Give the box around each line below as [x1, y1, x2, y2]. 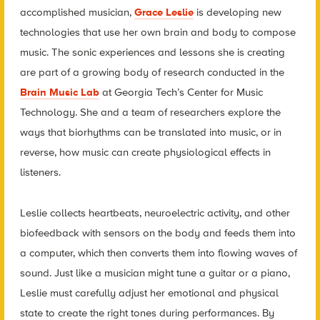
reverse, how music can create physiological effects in [19, 146, 271, 159]
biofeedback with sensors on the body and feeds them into [19, 226, 296, 239]
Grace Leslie [134, 6, 194, 19]
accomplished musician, [19, 6, 134, 19]
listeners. [19, 166, 61, 179]
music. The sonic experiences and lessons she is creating [19, 46, 285, 59]
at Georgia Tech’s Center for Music [99, 86, 263, 99]
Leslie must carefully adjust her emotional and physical [19, 286, 279, 299]
